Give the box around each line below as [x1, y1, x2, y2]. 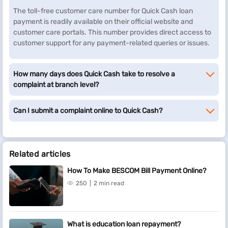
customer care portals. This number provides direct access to [13, 28, 211, 37]
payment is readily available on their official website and [13, 17, 193, 26]
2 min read [94, 180, 124, 187]
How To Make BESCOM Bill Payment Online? [67, 166, 206, 175]
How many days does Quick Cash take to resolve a [13, 70, 175, 78]
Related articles [9, 149, 71, 159]
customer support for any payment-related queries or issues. [13, 39, 210, 47]
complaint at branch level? [13, 80, 99, 89]
